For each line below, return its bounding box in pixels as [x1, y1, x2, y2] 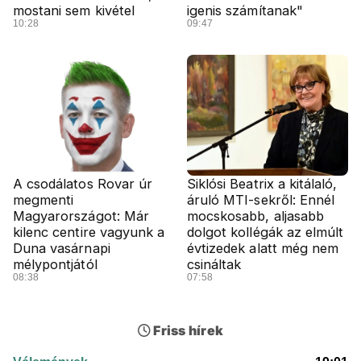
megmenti [13, 192, 74, 208]
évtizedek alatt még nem [187, 240, 339, 256]
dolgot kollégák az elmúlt [187, 224, 344, 240]
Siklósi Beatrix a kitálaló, [187, 176, 338, 192]
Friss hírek [151, 322, 224, 338]
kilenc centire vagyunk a [13, 224, 165, 240]
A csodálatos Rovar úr [13, 176, 153, 192]
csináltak [187, 256, 242, 272]
